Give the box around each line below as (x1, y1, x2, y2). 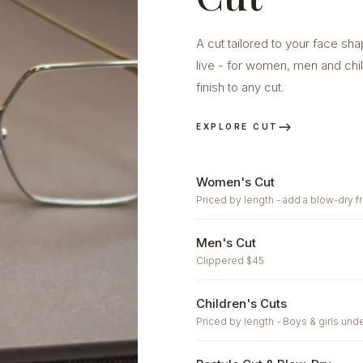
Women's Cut (196, 174, 275, 190)
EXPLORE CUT (196, 122, 279, 131)
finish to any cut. (196, 79, 284, 95)
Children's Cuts (196, 296, 288, 311)
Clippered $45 (196, 254, 265, 267)
